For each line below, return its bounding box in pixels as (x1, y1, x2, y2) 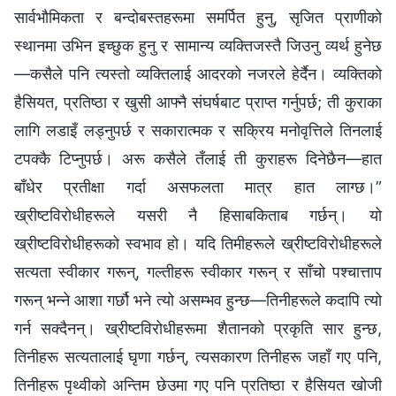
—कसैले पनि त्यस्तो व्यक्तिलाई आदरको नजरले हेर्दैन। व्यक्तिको (14, 65, 382, 84)
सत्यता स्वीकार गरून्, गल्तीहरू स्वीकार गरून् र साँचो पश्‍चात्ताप (14, 263, 382, 282)
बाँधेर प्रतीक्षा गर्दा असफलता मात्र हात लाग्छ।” (14, 178, 382, 197)
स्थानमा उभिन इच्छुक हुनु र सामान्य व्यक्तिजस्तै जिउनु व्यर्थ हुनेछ (14, 36, 382, 56)
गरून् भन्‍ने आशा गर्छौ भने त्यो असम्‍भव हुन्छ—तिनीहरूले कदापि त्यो (14, 291, 382, 310)
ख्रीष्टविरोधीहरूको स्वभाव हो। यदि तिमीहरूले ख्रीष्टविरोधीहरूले (14, 234, 382, 254)
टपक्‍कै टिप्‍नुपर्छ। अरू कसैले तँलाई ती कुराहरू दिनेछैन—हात (14, 149, 382, 169)
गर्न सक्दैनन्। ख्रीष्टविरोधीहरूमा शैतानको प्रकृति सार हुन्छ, (14, 319, 382, 339)
